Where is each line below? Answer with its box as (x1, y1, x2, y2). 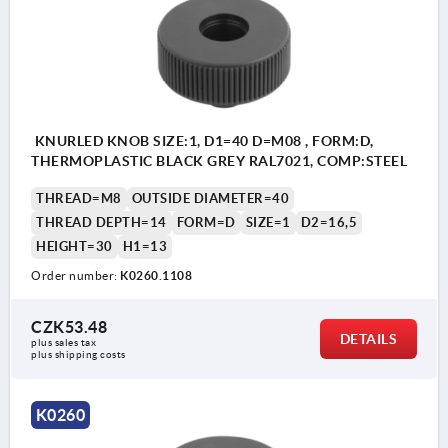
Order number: (31, 269, 120, 283)
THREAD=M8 (36, 191, 122, 207)
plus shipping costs (31, 349, 126, 361)
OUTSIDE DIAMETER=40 (131, 191, 289, 207)
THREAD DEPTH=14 (36, 215, 167, 231)
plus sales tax (31, 337, 99, 349)
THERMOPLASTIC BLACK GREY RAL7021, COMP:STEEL (31, 153, 407, 170)
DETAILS (339, 331, 397, 348)
